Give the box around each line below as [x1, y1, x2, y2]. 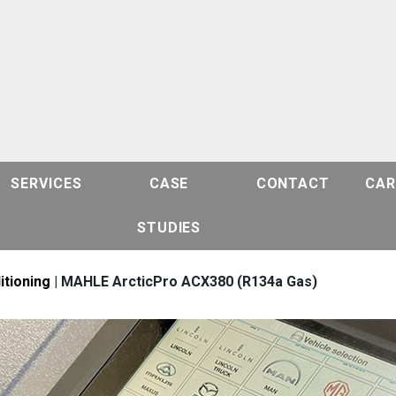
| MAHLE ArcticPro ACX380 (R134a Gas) [50, 273, 317, 290]
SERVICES [11, 175, 82, 192]
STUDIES [136, 219, 202, 236]
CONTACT [255, 175, 330, 192]
